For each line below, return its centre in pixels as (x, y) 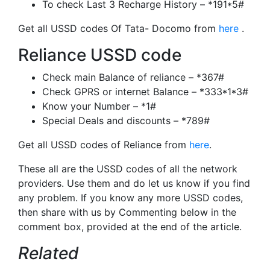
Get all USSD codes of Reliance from (104, 144)
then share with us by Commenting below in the (127, 212)
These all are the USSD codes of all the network (128, 168)
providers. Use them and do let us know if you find (134, 183)
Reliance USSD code (100, 55)
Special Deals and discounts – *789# (126, 120)
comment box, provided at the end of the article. (130, 226)
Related (49, 253)
